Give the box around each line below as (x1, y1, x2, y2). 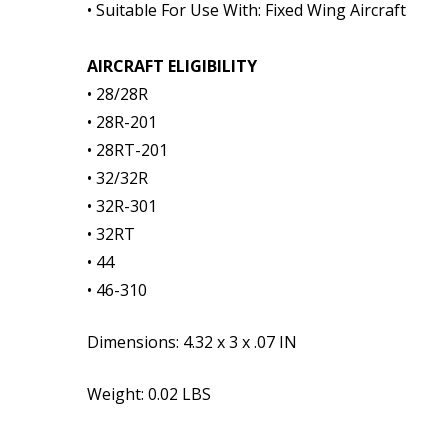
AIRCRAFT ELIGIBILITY (87, 55, 257, 77)
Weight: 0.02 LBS (87, 383, 215, 405)
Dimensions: (87, 331, 183, 353)
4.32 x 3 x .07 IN (183, 331, 297, 353)
